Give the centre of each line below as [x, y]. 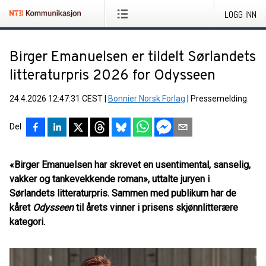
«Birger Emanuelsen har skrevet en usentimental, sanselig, [130, 165]
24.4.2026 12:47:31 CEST [56, 99]
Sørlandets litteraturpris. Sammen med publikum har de [123, 193]
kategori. [28, 222]
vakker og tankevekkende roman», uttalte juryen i [110, 179]
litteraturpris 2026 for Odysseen [113, 76]
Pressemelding [219, 99]
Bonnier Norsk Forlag [147, 99]
